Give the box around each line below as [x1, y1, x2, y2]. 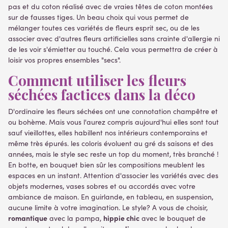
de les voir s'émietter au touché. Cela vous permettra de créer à [8, 44, 218, 54]
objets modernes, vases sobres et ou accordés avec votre [8, 181, 195, 191]
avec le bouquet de [139, 213, 206, 223]
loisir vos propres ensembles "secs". [8, 55, 121, 65]
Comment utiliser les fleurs [8, 71, 186, 90]
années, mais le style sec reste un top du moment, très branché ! [8, 149, 219, 159]
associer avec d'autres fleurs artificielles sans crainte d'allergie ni [8, 34, 220, 43]
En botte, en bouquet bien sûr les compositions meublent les [8, 160, 205, 169]
